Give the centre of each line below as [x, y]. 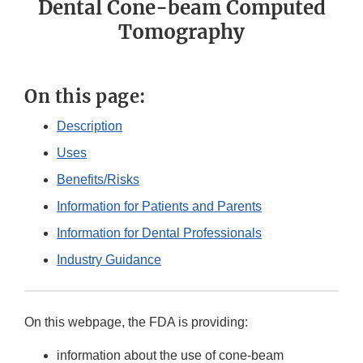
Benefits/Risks [98, 180]
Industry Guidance [109, 260]
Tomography [181, 32]
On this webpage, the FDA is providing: [136, 322]
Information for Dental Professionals [159, 233]
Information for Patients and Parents [159, 207]
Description [90, 126]
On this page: [85, 97]
